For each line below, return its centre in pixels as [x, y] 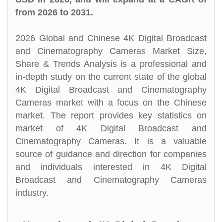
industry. [32, 193]
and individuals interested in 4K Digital [111, 167]
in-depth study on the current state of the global [111, 77]
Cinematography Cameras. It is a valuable [111, 141]
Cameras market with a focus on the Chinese [111, 103]
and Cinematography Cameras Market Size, [111, 51]
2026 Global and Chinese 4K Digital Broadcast [111, 38]
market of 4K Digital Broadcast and [111, 128]
